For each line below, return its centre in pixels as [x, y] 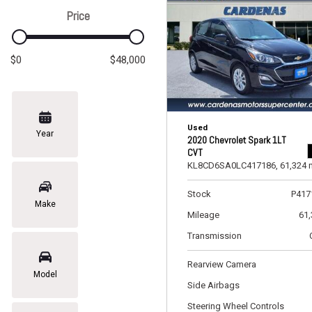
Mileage [203, 215]
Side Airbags [213, 285]
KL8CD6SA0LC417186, [233, 165]
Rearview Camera [222, 264]
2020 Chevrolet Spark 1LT [237, 140]
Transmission [214, 236]
